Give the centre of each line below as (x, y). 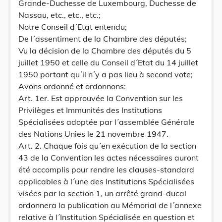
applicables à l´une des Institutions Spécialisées (106, 181)
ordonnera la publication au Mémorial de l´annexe (110, 205)
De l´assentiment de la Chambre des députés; (103, 39)
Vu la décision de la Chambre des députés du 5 (105, 51)
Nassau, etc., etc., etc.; (59, 15)
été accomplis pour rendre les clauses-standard (106, 169)
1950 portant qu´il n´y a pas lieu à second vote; (106, 74)
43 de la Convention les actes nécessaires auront (109, 158)
